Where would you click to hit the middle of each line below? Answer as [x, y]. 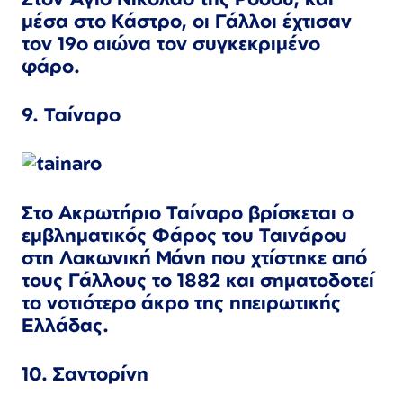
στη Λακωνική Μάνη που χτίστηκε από [194, 257]
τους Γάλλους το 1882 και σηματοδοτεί [198, 279]
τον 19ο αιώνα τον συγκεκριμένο [171, 43]
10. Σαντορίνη [85, 374]
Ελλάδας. [65, 324]
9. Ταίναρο [71, 115]
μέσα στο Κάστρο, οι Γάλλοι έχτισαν [187, 20]
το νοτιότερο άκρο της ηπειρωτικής [181, 302]
